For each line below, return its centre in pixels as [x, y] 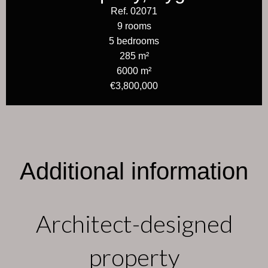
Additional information [134, 171]
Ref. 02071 [134, 11]
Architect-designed [134, 224]
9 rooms [134, 26]
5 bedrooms [134, 41]
